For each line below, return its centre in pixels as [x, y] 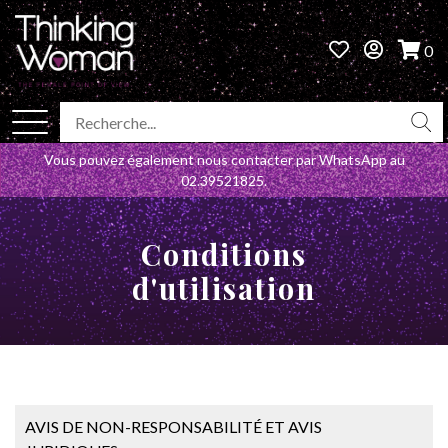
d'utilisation [223, 287]
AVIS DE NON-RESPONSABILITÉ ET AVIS [173, 426]
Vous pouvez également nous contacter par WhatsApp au [224, 159]
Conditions [151, 253]
